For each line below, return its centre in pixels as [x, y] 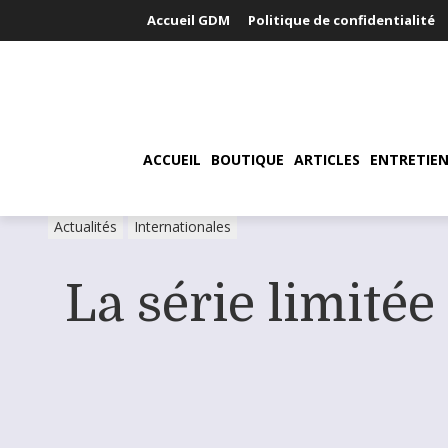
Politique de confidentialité [341, 20]
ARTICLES [327, 159]
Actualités [85, 226]
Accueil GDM [188, 20]
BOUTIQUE [247, 159]
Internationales [182, 226]
